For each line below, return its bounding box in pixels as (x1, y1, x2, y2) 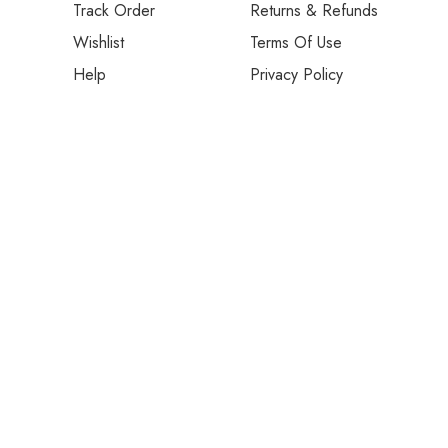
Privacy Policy (249, 63, 343, 86)
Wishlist (73, 31, 125, 54)
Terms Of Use (249, 31, 342, 54)
